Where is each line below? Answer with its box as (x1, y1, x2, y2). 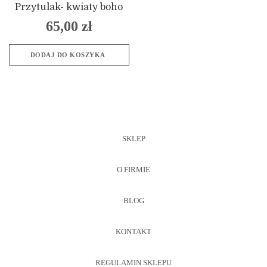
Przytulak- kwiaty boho (15, 1, 123, 13)
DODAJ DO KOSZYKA (30, 51, 105, 59)
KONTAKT (116, 226, 151, 236)
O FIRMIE (117, 164, 150, 174)
